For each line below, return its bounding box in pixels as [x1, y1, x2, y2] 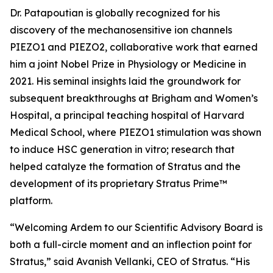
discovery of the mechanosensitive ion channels [10, 24, 232, 36]
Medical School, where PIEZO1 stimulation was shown [10, 126, 261, 138]
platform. [10, 194, 52, 207]
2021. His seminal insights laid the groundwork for [10, 75, 241, 87]
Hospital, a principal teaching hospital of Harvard [10, 109, 244, 121]
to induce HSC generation [10, 143, 135, 155]
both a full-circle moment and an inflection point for [10, 238, 252, 250]
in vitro [135, 143, 166, 155]
